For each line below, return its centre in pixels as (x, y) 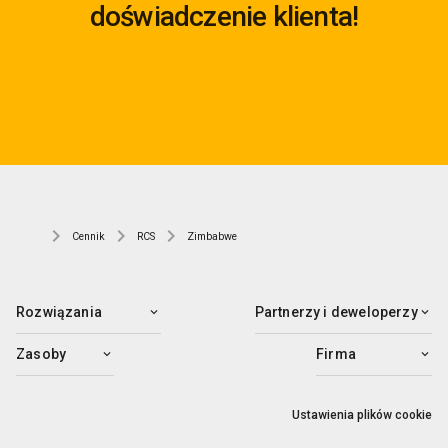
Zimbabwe (212, 237)
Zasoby (41, 354)
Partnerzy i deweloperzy (336, 312)
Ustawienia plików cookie (362, 415)
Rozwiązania (59, 312)
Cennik (88, 237)
